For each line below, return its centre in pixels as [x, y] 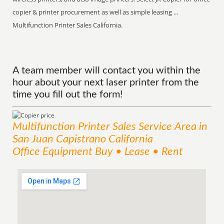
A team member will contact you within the [107, 70]
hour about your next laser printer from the [106, 82]
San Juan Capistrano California [83, 139]
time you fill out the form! [68, 94]
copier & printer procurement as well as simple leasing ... [95, 12]
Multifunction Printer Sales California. [68, 25]
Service [155, 126]
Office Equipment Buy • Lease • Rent [98, 151]
